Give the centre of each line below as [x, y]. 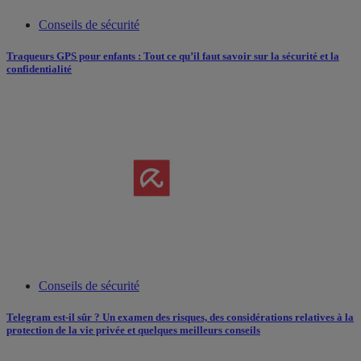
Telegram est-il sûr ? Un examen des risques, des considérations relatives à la [180, 317]
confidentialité [39, 68]
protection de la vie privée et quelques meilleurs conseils [133, 330]
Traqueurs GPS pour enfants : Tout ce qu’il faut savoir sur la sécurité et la [173, 56]
